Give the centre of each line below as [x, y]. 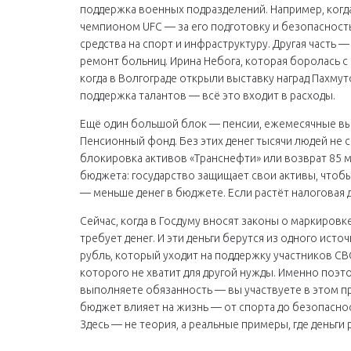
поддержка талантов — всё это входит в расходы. [208, 96]
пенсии [241, 124]
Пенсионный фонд [127, 141]
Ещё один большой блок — [151, 124]
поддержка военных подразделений [173, 9]
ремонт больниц [123, 61]
